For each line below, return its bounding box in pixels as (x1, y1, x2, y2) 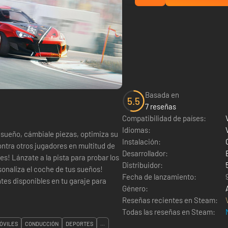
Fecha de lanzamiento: (122, 172, 196, 181)
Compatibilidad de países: (122, 113, 206, 123)
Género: (122, 184, 148, 193)
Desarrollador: (122, 149, 168, 158)
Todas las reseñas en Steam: (122, 207, 215, 216)
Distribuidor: (122, 160, 163, 169)
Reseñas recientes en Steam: (122, 195, 218, 205)
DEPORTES (66, 220, 93, 227)
